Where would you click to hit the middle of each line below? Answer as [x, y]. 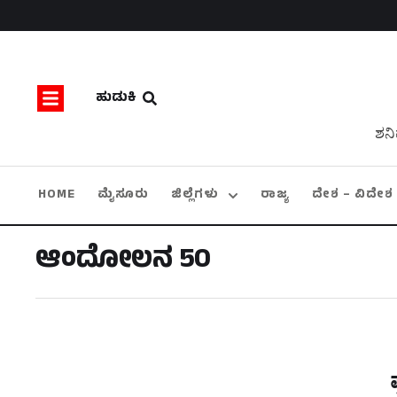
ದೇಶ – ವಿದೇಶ [352, 196]
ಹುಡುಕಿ [116, 98]
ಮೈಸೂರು [123, 196]
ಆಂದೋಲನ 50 [123, 262]
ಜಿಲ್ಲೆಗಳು [195, 196]
